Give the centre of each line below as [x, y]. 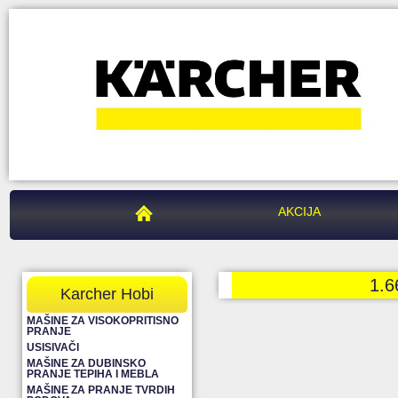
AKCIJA [299, 211]
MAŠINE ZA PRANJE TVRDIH [101, 390]
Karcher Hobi [107, 294]
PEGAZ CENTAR [187, 211]
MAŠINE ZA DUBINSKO [86, 363]
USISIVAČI [53, 347]
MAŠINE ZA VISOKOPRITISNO [103, 320]
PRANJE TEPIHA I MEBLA [93, 374]
